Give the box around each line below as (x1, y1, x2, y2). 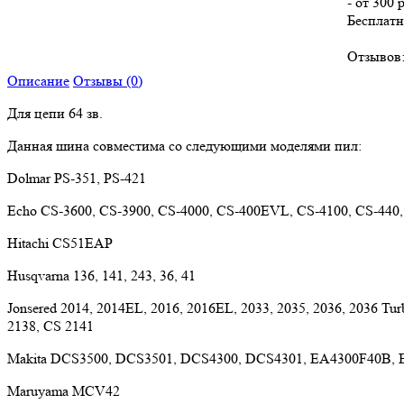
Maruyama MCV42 (7, 381, 120, 399)
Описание (7, 71, 69, 89)
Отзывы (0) (73, 71, 142, 89)
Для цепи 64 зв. (7, 104, 103, 122)
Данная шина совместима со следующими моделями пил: (7, 136, 362, 154)
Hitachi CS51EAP (7, 234, 113, 252)
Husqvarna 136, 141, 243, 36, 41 (7, 266, 196, 284)
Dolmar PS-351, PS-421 (7, 169, 146, 187)
